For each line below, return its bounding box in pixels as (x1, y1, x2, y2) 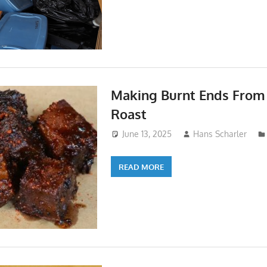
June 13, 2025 (122, 129, 172, 139)
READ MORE (118, 162, 164, 172)
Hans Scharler (193, 129, 247, 139)
